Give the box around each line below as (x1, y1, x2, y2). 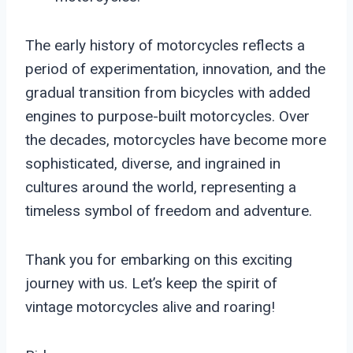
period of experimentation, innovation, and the (25, 59, 325, 78)
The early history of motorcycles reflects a (25, 35, 305, 54)
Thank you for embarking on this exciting (25, 250, 292, 269)
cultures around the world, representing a (25, 177, 296, 196)
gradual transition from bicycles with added (25, 83, 310, 102)
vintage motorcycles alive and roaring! (25, 297, 275, 316)
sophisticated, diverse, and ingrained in (25, 154, 281, 173)
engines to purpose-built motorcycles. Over (25, 106, 310, 125)
